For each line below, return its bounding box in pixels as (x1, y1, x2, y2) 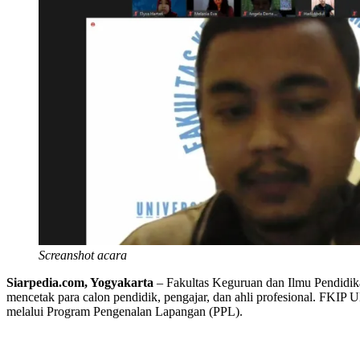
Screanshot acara (39, 247, 127, 262)
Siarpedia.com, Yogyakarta (6, 275, 153, 289)
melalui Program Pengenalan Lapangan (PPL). (6, 304, 243, 318)
